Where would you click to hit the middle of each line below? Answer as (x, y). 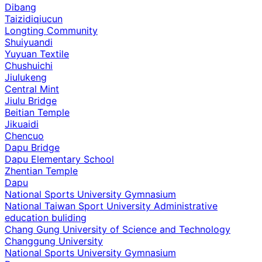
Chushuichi (29, 65)
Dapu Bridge (32, 147)
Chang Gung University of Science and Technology (118, 229)
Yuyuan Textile (37, 54)
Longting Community (51, 30)
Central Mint (32, 89)
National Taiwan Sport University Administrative (111, 206)
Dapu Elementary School (59, 159)
